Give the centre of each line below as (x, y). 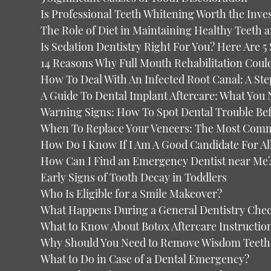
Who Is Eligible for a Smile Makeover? (132, 194)
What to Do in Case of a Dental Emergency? (145, 259)
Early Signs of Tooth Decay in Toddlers (134, 177)
